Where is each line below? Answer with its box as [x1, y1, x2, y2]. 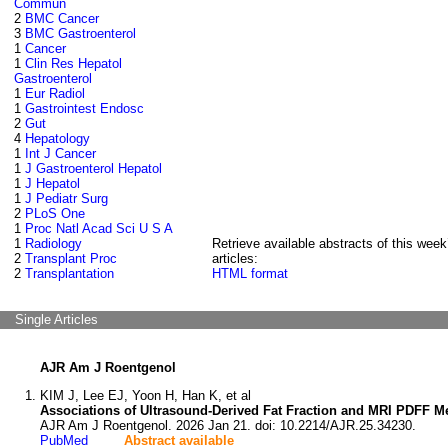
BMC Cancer [25, 11, 99, 26]
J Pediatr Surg [25, 191, 108, 206]
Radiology [25, 236, 82, 251]
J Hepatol [25, 176, 80, 191]
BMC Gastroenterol [25, 26, 136, 41]
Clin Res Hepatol [25, 56, 122, 71]
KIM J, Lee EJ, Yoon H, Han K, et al [40, 388, 251, 403]
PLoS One [25, 206, 85, 221]
